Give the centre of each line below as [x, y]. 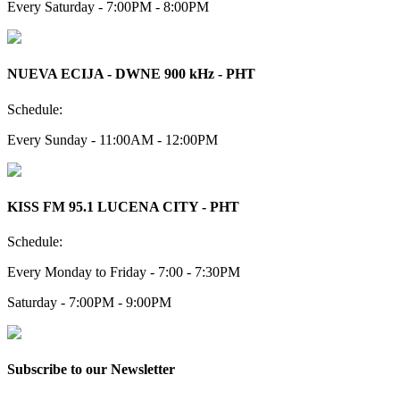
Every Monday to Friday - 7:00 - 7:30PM [124, 272]
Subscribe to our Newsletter [91, 370]
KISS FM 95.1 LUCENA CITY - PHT [123, 206]
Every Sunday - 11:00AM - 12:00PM [112, 139]
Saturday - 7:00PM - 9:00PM [89, 303]
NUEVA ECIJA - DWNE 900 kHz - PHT [131, 74]
